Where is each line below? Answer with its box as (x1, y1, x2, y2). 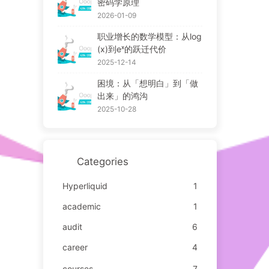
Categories (76, 155, 128, 168)
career (62, 241, 88, 252)
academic (62, 201, 101, 211)
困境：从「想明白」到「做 (97, 77, 198, 88)
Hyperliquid (62, 180, 107, 191)
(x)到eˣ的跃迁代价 (97, 43, 166, 54)
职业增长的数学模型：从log (97, 31, 202, 41)
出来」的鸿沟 (97, 90, 148, 101)
